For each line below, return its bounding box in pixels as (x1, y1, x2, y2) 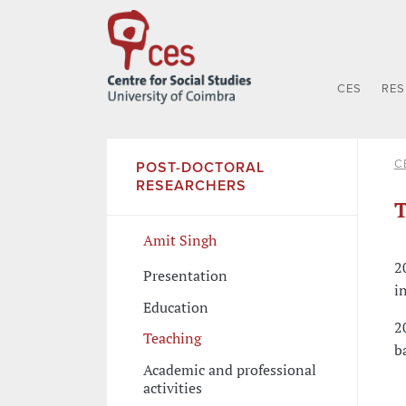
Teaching (142, 328, 201, 349)
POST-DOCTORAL (135, 158, 265, 177)
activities (142, 377, 202, 398)
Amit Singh (142, 229, 217, 250)
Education (142, 296, 208, 317)
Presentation (142, 266, 227, 286)
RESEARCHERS (135, 176, 246, 195)
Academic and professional (142, 359, 316, 380)
